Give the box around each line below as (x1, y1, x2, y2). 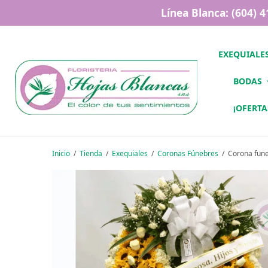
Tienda (80, 148, 102, 159)
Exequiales (112, 148, 148, 159)
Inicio (52, 148, 70, 159)
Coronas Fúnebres (157, 148, 218, 159)
